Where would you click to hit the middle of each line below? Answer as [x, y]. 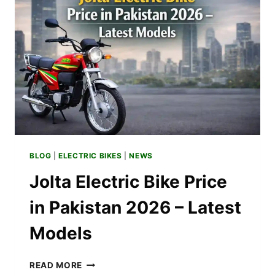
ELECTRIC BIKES [90, 156]
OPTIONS [103, 24]
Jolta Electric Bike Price [128, 182]
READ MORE [56, 265]
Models [61, 234]
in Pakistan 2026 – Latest [135, 208]
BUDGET [100, 11]
